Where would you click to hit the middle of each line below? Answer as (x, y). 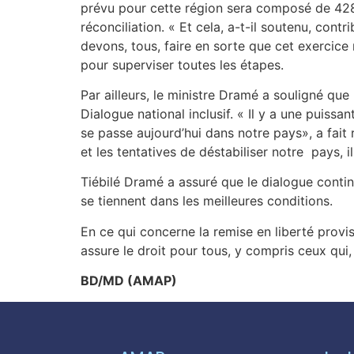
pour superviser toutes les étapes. (182, 64)
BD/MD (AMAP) (129, 281)
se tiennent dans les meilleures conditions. (207, 201)
